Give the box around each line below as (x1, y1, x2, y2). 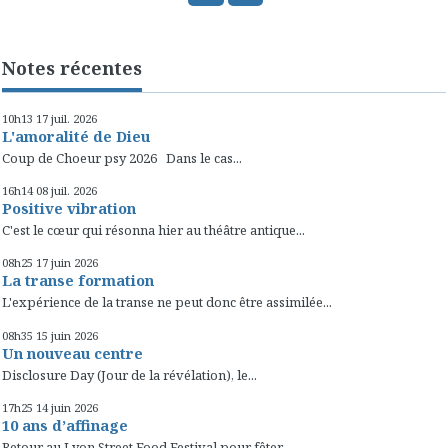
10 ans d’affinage (2, 414, 128, 435)
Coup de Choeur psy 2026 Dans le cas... (2, 148, 242, 167)
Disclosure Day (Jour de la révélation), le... (2, 365, 257, 384)
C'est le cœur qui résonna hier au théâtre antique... (2, 221, 305, 239)
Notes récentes (2, 56, 142, 81)
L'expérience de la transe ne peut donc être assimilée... (2, 293, 332, 312)
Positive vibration (2, 197, 136, 218)
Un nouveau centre (2, 342, 143, 363)
